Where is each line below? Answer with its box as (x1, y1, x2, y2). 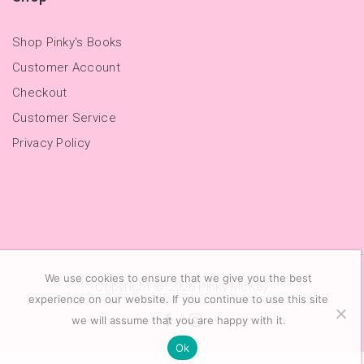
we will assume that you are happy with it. (71, 314, 286, 327)
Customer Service (12, 110, 116, 125)
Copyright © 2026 (95, 279, 199, 294)
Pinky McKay (198, 279, 269, 294)
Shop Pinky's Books (12, 34, 123, 50)
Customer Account (12, 59, 120, 75)
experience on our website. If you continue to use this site (28, 292, 329, 306)
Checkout (12, 84, 67, 100)
